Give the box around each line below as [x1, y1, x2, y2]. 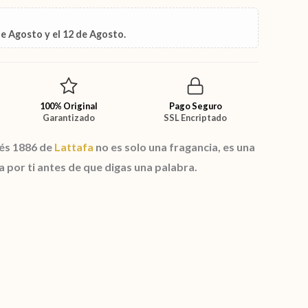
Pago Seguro [168, 100, 222, 112]
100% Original [40, 100, 98, 112]
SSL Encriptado [164, 112, 227, 124]
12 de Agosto [63, 27, 124, 40]
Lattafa [54, 140, 93, 154]
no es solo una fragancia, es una [93, 140, 255, 154]
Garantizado [43, 112, 95, 124]
